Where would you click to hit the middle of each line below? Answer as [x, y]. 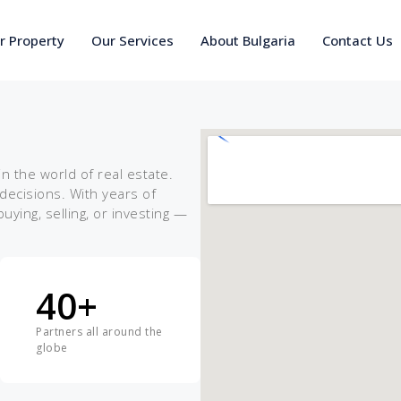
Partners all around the [99, 331]
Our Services [132, 40]
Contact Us [358, 40]
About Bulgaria [248, 40]
